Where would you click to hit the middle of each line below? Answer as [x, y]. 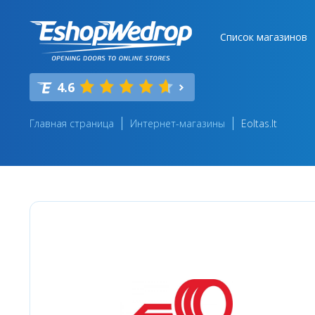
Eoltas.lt [259, 123]
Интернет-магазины [178, 123]
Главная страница [72, 123]
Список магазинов [264, 37]
